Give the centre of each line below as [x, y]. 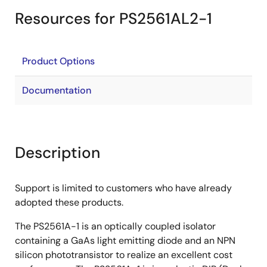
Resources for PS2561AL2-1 [114, 18]
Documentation [57, 90]
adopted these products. [69, 202]
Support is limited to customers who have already [123, 188]
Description [58, 153]
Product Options [58, 61]
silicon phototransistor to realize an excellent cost [124, 255]
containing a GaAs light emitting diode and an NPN [125, 240]
